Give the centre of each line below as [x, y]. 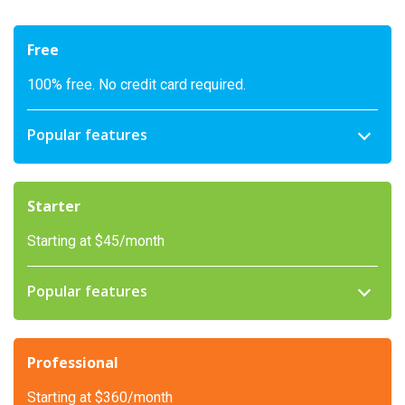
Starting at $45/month [96, 241]
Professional [73, 363]
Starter [54, 207]
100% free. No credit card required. [137, 85]
